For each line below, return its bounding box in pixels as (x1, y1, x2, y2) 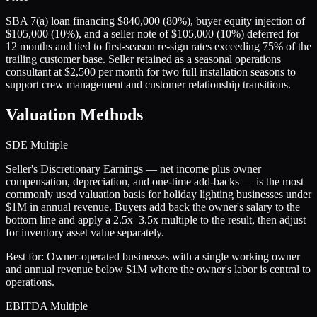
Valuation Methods (6, 105, 143, 125)
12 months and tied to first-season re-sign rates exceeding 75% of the (6, 40, 311, 53)
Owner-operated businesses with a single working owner (47, 250, 300, 263)
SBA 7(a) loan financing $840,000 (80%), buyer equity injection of (6, 15, 305, 28)
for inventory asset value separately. (6, 226, 164, 239)
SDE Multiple (6, 139, 68, 151)
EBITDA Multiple (6, 300, 88, 313)
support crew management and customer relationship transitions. (6, 79, 291, 91)
